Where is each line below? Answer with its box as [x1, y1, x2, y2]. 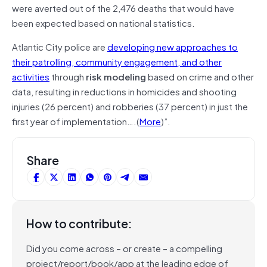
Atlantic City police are [12, 39, 107, 54]
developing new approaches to [107, 39, 238, 54]
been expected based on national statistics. [12, 15, 195, 30]
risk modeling [86, 69, 146, 83]
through [49, 69, 86, 83]
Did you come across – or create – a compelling [26, 240, 222, 255]
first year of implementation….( [12, 113, 139, 128]
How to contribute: [26, 213, 132, 232]
